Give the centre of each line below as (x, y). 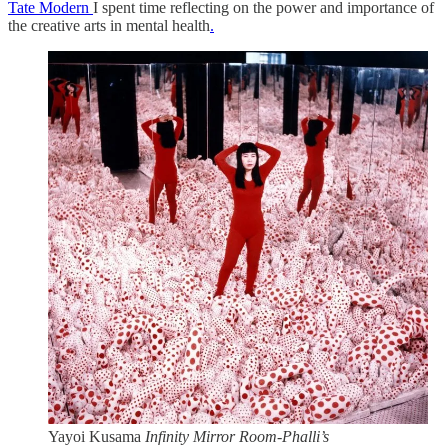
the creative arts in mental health (109, 26)
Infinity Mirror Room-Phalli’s (237, 436)
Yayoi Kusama (96, 436)
